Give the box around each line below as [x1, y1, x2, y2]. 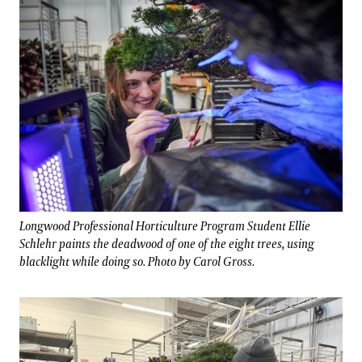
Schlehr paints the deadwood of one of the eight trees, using [19, 237, 314, 253]
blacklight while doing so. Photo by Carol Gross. [19, 255, 255, 271]
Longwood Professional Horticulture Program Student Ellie [19, 219, 310, 235]
